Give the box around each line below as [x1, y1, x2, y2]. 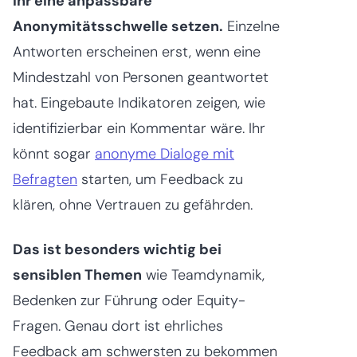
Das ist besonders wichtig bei [13, 239, 222, 259]
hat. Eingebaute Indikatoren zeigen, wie [13, 92, 265, 112]
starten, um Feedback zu [77, 169, 243, 189]
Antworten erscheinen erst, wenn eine [13, 41, 261, 61]
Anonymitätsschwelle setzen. [13, 16, 223, 36]
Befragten [13, 169, 77, 189]
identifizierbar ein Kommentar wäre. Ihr [13, 118, 265, 138]
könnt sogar [13, 143, 95, 163]
